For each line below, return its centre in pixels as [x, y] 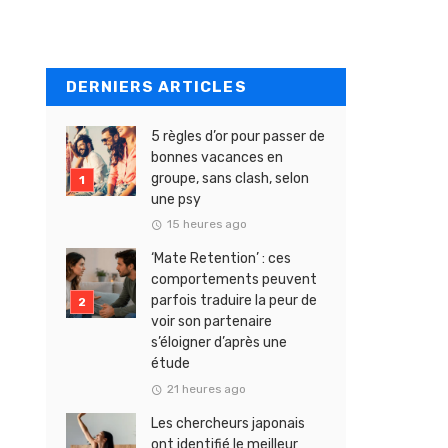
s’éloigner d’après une [219, 343]
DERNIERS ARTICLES [156, 86]
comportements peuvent [234, 280]
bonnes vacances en [217, 157]
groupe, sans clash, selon [230, 178]
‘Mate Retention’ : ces [221, 259]
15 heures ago [206, 224]
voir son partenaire [211, 322]
